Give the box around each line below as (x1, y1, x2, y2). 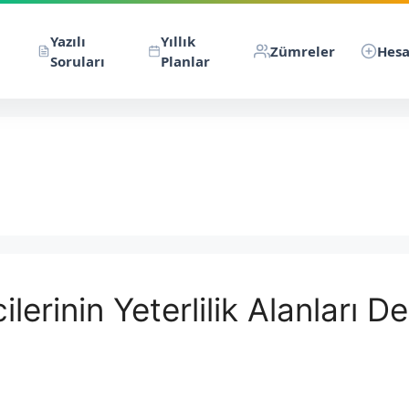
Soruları (49, 52, 105, 70)
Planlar (160, 52, 210, 70)
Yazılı (49, 32, 86, 50)
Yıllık (160, 32, 195, 50)
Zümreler (269, 42, 335, 60)
